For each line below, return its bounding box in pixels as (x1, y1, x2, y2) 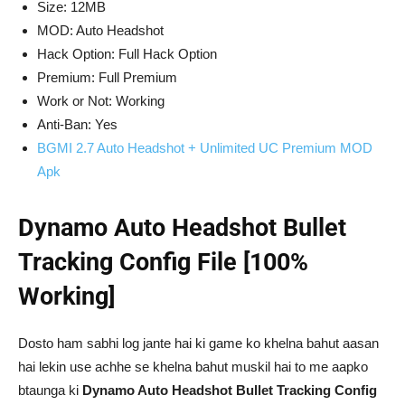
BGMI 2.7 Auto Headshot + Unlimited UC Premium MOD (37, 140, 372, 155)
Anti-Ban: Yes (37, 117, 118, 132)
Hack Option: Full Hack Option (37, 46, 217, 61)
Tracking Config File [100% (18, 248, 308, 277)
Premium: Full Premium (37, 70, 177, 85)
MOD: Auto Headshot (37, 23, 164, 38)
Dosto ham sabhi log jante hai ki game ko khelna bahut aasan (18, 335, 379, 351)
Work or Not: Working (37, 93, 165, 108)
